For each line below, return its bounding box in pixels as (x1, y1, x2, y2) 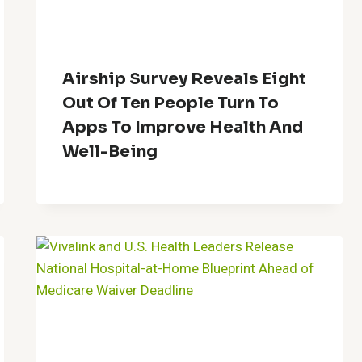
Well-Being (62, 141, 158, 162)
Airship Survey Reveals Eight (62, 68, 307, 89)
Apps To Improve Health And (62, 116, 304, 137)
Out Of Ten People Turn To (62, 92, 280, 113)
